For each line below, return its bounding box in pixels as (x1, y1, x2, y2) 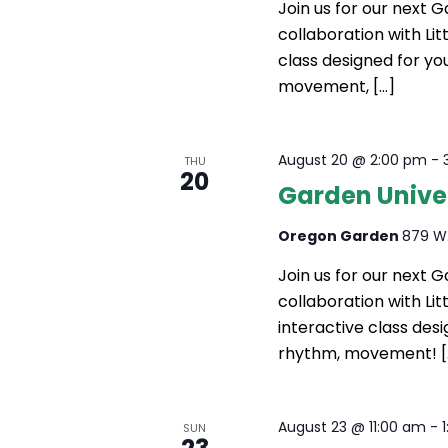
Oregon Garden (278, 225, 403, 246)
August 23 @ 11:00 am (278, 417, 427, 438)
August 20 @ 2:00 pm (278, 149, 428, 170)
